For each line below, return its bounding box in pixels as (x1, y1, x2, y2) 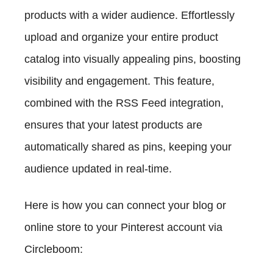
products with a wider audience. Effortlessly (24, 9, 235, 21)
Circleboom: (24, 243, 83, 255)
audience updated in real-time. (24, 162, 172, 175)
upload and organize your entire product (24, 30, 218, 43)
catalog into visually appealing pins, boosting (24, 52, 241, 65)
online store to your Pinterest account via (24, 221, 222, 233)
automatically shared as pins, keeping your (24, 140, 232, 153)
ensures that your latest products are (24, 118, 202, 131)
